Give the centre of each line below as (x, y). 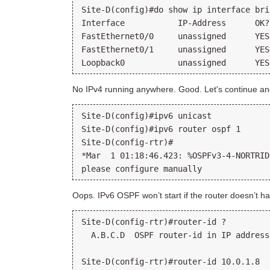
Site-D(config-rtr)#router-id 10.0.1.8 (171, 262)
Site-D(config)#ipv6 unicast (146, 116)
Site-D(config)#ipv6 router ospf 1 (161, 129)
